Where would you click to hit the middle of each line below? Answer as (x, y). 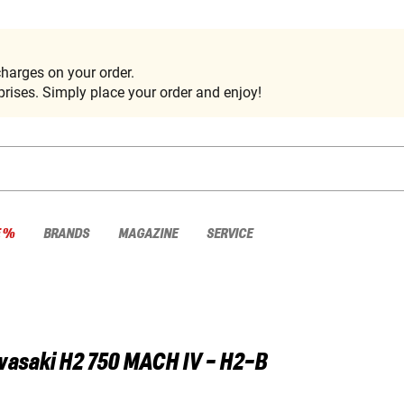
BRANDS (66, 234)
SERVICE (230, 234)
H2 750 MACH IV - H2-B (163, 363)
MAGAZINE (148, 234)
